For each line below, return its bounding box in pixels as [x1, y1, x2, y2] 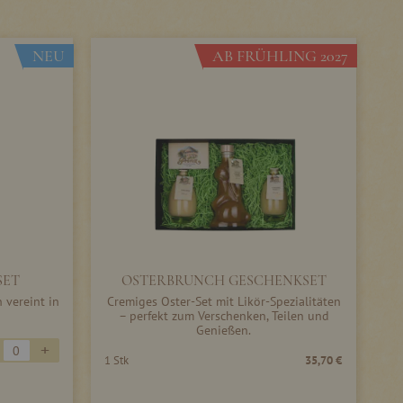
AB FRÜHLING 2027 [212, 46, 348, 66]
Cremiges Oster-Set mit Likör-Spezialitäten [106, 293, 341, 309]
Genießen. [196, 322, 251, 338]
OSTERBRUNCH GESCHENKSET [121, 272, 327, 290]
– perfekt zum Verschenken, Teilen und [118, 308, 329, 324]
